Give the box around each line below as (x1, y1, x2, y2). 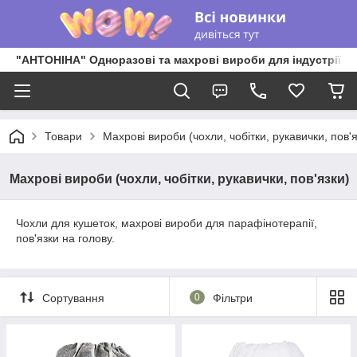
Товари (45, 130, 82, 143)
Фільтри (212, 291, 253, 304)
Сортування (42, 291, 104, 304)
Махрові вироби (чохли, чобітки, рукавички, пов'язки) (10, 172, 349, 186)
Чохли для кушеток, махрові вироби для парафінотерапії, (16, 217, 317, 229)
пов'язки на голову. (16, 232, 115, 245)
